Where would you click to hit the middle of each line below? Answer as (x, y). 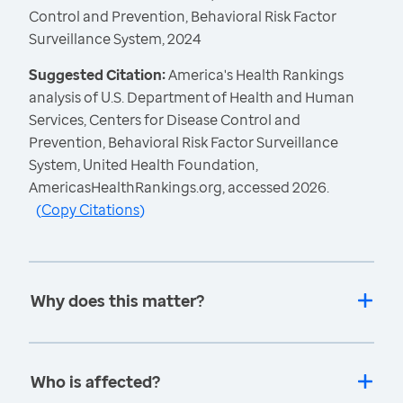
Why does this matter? (117, 301)
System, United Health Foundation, (143, 165)
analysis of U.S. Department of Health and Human (192, 98)
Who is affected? (95, 382)
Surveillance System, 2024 (115, 39)
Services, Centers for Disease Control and (165, 120)
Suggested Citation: (99, 75)
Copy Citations (90, 210)
